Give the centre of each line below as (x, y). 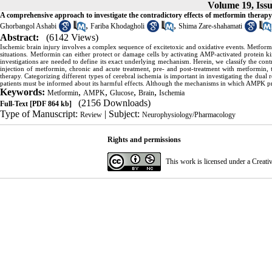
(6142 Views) (72, 38)
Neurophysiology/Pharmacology (189, 115)
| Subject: (122, 114)
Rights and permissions (144, 140)
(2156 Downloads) (114, 103)
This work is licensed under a (209, 162)
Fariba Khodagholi (117, 26)
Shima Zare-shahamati (210, 26)
